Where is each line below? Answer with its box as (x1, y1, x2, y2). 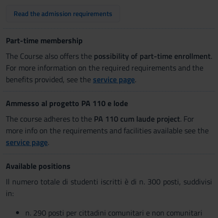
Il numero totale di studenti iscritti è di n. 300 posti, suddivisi (6, 176, 212, 187)
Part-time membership (6, 35, 83, 46)
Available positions (6, 160, 71, 172)
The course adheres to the (6, 113, 94, 125)
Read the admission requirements (14, 8, 112, 18)
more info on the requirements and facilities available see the (6, 125, 209, 136)
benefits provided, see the (6, 73, 93, 85)
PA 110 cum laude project (94, 113, 180, 125)
